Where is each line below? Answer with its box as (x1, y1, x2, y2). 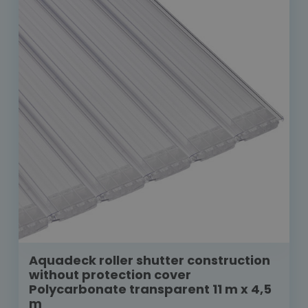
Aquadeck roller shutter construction (29, 252, 270, 269)
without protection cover (29, 266, 191, 284)
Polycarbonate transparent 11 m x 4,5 (29, 280, 272, 298)
